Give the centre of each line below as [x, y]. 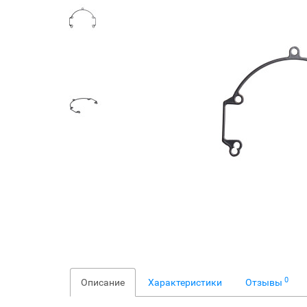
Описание [103, 282]
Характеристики [185, 282]
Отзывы [265, 282]
